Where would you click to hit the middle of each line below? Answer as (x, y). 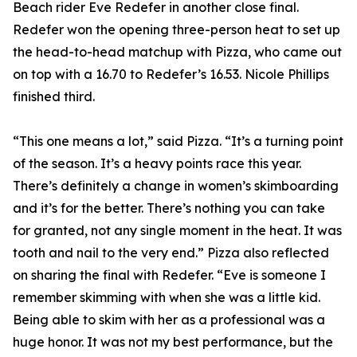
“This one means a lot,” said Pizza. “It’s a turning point (178, 141)
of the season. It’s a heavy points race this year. (157, 164)
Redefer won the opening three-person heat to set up (177, 30)
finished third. (54, 97)
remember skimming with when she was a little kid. (167, 298)
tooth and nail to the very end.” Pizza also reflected (171, 253)
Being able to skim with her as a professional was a (169, 320)
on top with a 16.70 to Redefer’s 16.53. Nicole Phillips (171, 75)
